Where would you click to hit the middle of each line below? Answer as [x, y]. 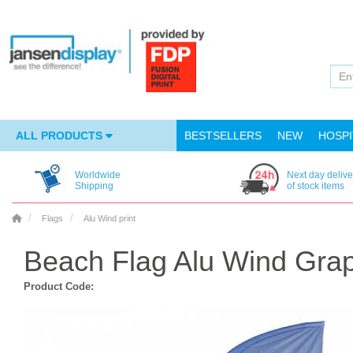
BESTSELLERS [223, 136]
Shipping [94, 186]
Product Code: [59, 286]
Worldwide [98, 175]
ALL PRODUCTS [61, 136]
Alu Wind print [110, 218]
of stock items [315, 186]
